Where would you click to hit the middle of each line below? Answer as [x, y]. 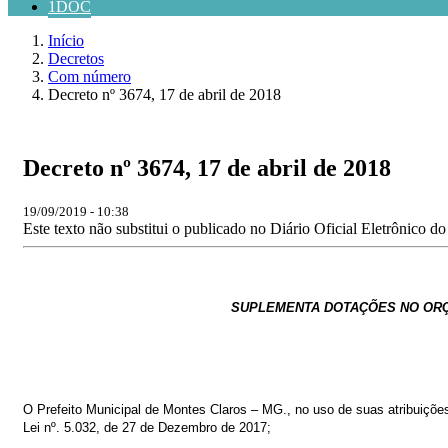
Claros [228, 409]
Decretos [76, 58]
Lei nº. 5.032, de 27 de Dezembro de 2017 [145, 427]
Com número [89, 76]
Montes [184, 409]
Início [66, 40]
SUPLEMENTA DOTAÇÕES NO [324, 307]
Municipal [113, 409]
